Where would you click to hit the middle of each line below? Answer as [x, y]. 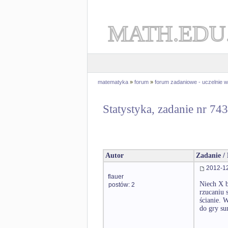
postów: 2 [122, 185]
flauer [116, 177]
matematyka [113, 82]
